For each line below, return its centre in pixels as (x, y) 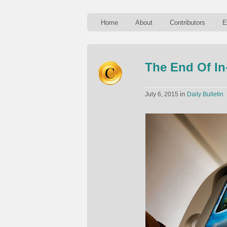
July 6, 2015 (162, 94)
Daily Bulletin (205, 94)
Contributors (187, 23)
